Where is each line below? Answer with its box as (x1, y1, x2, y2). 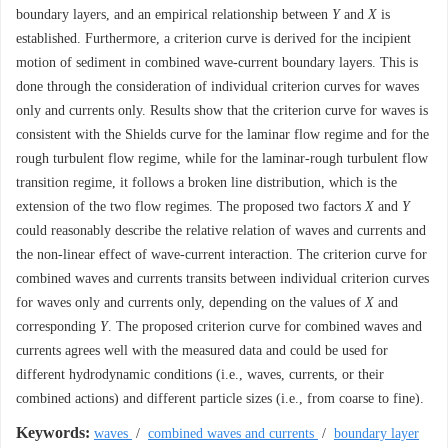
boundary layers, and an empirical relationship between (16, 7, 332, 22)
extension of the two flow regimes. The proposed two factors (16, 199, 365, 214)
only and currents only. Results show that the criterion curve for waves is (16, 103, 428, 118)
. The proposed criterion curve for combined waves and (108, 319, 422, 334)
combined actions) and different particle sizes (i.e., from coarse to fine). (16, 391, 424, 406)
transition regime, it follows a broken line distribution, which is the (16, 175, 397, 190)
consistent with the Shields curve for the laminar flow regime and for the (16, 127, 429, 142)
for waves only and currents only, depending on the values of (16, 295, 365, 310)
